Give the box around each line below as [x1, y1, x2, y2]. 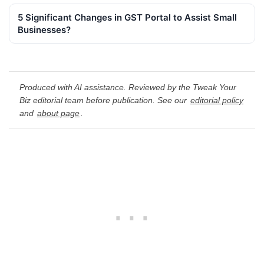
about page [37, 108, 80, 118]
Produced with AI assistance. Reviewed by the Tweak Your [19, 82, 236, 92]
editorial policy [190, 95, 243, 105]
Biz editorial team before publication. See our [19, 95, 189, 105]
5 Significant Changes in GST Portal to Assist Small [18, 12, 237, 24]
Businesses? [18, 24, 71, 36]
